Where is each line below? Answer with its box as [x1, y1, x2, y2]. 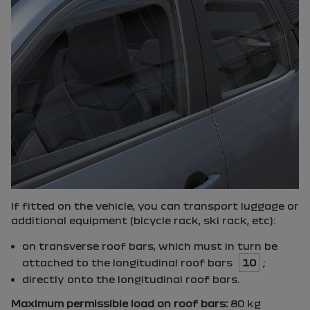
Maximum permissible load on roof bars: [11, 298, 228, 309]
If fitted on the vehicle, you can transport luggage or [11, 200, 299, 211]
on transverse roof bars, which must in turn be [22, 240, 277, 251]
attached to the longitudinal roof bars [22, 257, 235, 268]
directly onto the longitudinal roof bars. [22, 273, 239, 284]
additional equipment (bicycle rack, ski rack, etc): [11, 215, 275, 226]
